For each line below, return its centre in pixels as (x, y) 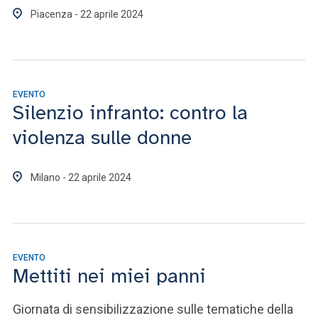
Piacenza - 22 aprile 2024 (87, 14)
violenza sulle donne (102, 137)
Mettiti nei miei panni (109, 276)
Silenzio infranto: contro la (130, 113)
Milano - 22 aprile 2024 (81, 177)
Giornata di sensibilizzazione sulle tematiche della (153, 309)
